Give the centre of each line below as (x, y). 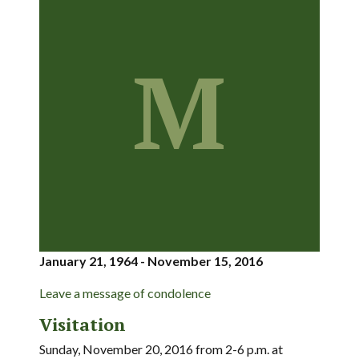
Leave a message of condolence (125, 293)
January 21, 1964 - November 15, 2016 (151, 261)
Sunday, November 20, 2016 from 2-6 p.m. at (161, 349)
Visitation (83, 324)
